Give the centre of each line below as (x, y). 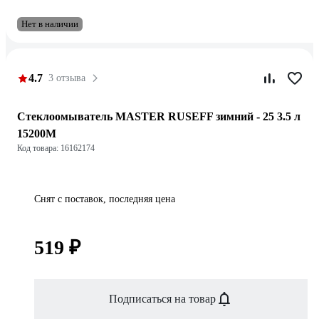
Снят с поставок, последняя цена (105, 199)
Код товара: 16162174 (56, 148)
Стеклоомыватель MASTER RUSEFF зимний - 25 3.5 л (159, 116)
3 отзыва (67, 78)
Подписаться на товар (162, 299)
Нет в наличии (50, 24)
